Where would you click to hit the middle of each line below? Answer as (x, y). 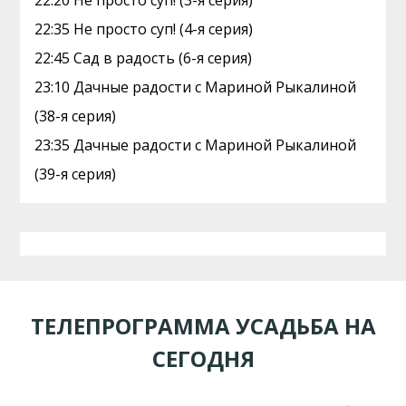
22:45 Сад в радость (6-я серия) (144, 58)
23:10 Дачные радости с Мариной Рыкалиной (196, 87)
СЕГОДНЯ (203, 358)
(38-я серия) (76, 116)
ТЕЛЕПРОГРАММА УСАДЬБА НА (203, 325)
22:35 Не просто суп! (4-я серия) (144, 29)
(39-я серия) (76, 174)
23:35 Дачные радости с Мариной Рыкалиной (196, 145)
